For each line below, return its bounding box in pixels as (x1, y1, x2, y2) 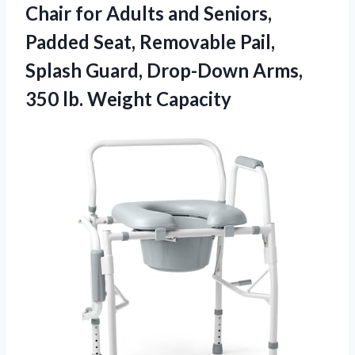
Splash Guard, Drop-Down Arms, (25, 59, 303, 82)
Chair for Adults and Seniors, (25, 2, 272, 25)
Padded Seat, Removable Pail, (25, 30, 275, 54)
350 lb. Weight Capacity (25, 87, 231, 111)
